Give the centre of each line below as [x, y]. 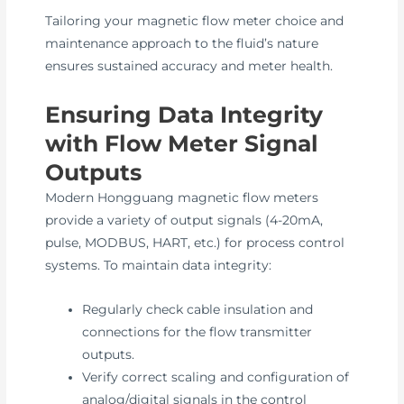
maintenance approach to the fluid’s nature [182, 44]
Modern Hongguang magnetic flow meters [182, 198]
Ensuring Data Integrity [184, 115]
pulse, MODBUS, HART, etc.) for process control [195, 243]
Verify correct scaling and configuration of [216, 377]
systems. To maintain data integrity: [159, 266]
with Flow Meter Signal [182, 144]
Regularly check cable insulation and [198, 310]
